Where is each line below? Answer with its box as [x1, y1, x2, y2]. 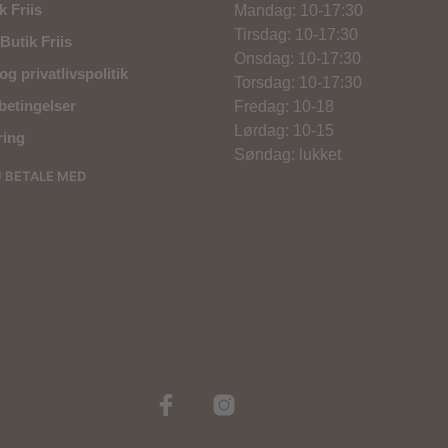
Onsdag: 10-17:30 [234, 49, 361, 67]
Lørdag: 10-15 [234, 121, 334, 139]
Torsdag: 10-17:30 [234, 73, 362, 91]
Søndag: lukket [234, 145, 341, 163]
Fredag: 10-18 [234, 97, 334, 115]
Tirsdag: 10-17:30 [234, 25, 358, 43]
